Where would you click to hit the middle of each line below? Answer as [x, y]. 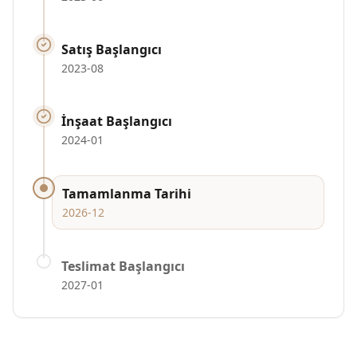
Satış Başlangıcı [112, 49]
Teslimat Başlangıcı [123, 266]
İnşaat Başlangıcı [117, 121]
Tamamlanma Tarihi [127, 194]
